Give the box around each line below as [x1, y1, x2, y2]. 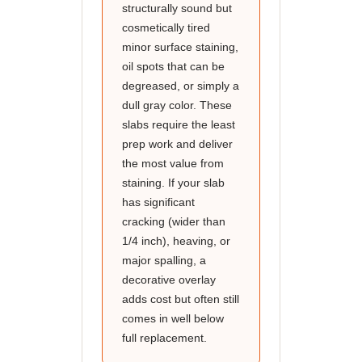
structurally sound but [121, 2, 232, 15]
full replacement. [121, 331, 207, 344]
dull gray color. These [121, 99, 232, 112]
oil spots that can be [121, 60, 225, 73]
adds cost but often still [121, 293, 239, 305]
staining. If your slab [121, 176, 225, 189]
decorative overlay [121, 273, 216, 286]
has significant [121, 196, 195, 208]
